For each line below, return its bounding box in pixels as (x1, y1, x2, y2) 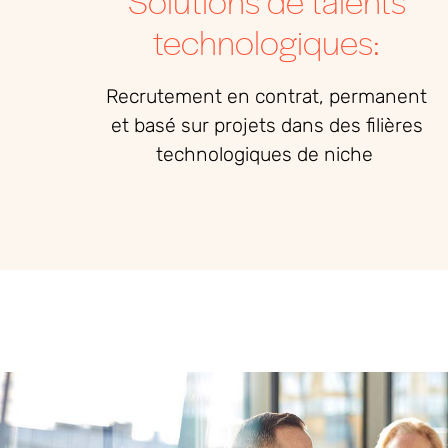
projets (213, 114, 276, 138)
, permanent (319, 85, 428, 109)
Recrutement (106, 85, 223, 109)
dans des (275, 114, 366, 138)
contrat (255, 85, 320, 109)
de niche (291, 143, 373, 167)
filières (365, 114, 423, 138)
